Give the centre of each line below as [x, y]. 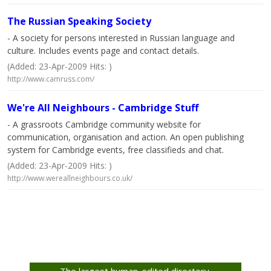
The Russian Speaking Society [79, 21]
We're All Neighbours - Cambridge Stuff [103, 108]
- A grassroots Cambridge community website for [104, 124]
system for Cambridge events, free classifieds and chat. [116, 150]
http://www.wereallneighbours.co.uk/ [70, 178]
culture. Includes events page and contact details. [103, 51]
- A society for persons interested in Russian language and [121, 38]
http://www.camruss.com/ [51, 79]
